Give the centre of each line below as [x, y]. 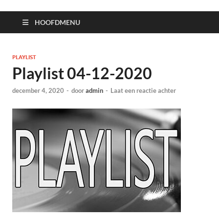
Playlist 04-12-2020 [82, 73]
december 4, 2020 [38, 91]
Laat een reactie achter [143, 91]
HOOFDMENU [57, 22]
